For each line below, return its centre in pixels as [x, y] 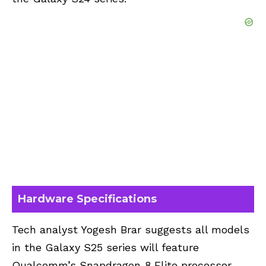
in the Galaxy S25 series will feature [105, 248]
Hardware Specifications [87, 199]
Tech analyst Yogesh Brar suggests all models [131, 230]
